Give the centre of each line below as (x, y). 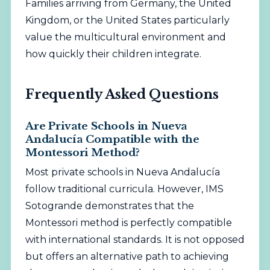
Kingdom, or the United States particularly (127, 20)
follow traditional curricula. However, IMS (124, 189)
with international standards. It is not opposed (135, 240)
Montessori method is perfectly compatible (128, 223)
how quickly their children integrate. (113, 54)
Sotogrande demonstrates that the (109, 206)
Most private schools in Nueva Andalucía (122, 172)
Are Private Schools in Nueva (106, 126)
